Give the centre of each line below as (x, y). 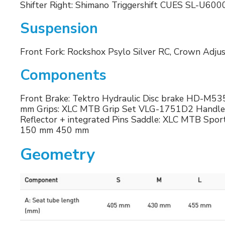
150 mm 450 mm (54, 130)
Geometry (58, 154)
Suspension (59, 28)
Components (63, 75)
